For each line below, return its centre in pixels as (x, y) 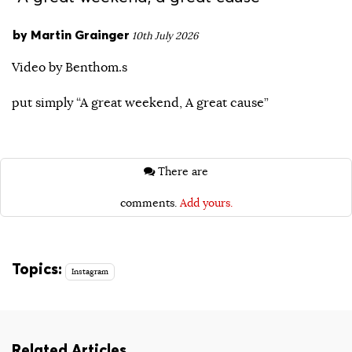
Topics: (37, 268)
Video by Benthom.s (70, 68)
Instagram (90, 271)
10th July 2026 (165, 36)
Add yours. (206, 203)
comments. (150, 203)
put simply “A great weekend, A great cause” (140, 103)
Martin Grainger (80, 34)
